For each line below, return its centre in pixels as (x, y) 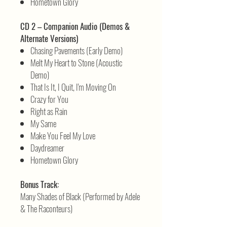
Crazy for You (49, 99)
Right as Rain (49, 111)
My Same (43, 124)
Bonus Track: (40, 184)
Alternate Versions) (49, 39)
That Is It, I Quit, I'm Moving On (73, 87)
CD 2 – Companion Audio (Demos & (75, 26)
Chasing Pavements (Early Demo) (77, 51)
